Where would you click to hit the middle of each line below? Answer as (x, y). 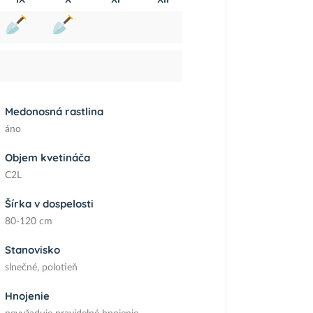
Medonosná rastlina (54, 111)
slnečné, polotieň (41, 268)
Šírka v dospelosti (49, 204)
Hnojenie (27, 296)
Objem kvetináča (47, 158)
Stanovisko (32, 250)
